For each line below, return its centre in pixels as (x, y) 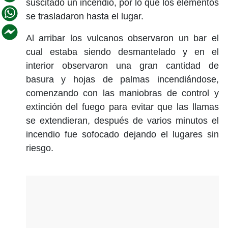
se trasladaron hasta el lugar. (84, 16)
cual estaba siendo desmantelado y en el (122, 52)
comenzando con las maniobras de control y (122, 93)
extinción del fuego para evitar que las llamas (122, 107)
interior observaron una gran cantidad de (122, 65)
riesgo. (39, 148)
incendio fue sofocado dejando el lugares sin (122, 134)
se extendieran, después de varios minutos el (122, 120)
